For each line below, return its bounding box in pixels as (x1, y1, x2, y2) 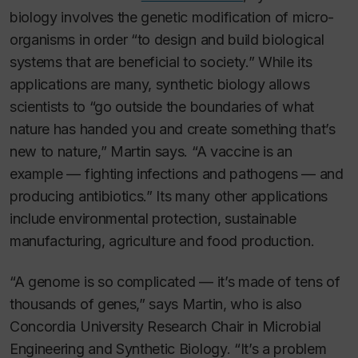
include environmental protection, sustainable (10, 210, 296, 228)
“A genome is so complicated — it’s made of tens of (10, 272, 340, 290)
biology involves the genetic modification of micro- (10, 9, 334, 26)
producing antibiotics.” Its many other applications (10, 188, 328, 205)
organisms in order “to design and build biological (10, 31, 324, 49)
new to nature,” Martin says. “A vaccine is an (10, 143, 292, 161)
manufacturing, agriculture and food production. (10, 233, 315, 250)
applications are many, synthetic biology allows (10, 76, 310, 93)
